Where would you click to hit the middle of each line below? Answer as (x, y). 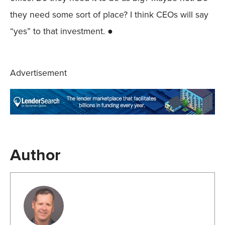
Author (35, 154)
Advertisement (38, 73)
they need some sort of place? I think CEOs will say (109, 15)
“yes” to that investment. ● (62, 31)
